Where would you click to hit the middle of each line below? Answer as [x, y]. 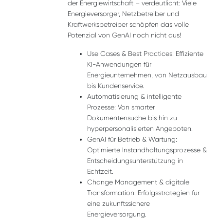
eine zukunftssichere [118, 203]
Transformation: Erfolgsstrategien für [143, 193]
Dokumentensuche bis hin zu [132, 118]
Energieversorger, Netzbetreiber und [123, 14]
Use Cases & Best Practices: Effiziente [145, 54]
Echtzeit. [100, 171]
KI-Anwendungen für [119, 64]
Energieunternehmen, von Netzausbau [147, 75]
